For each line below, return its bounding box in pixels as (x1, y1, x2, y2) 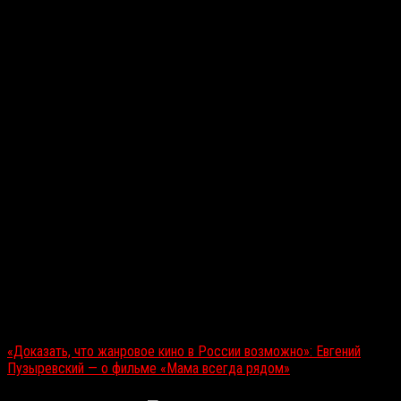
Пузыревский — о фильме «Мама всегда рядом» (7, 360, 290, 378)
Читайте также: (7, 311, 95, 329)
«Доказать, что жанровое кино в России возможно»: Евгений (7, 343, 361, 361)
